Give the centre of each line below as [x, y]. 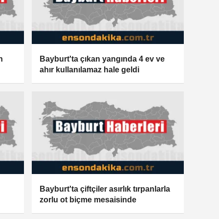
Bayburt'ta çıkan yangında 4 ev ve [102, 59]
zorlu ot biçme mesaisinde [88, 199]
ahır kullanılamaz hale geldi [90, 70]
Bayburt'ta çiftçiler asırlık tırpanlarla [105, 189]
